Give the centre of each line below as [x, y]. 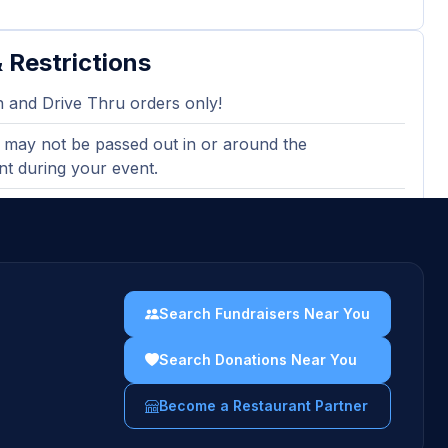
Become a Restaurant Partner [263, 405]
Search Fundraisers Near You [264, 313]
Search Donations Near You [258, 359]
